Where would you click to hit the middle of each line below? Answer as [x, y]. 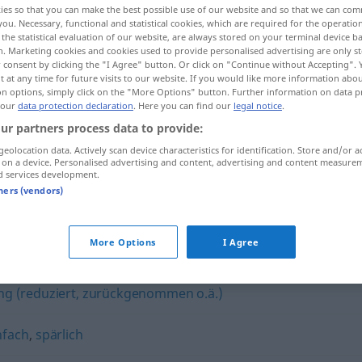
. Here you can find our [183, 105]
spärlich [59, 335]
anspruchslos [164, 179]
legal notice [258, 105]
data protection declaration [76, 105]
